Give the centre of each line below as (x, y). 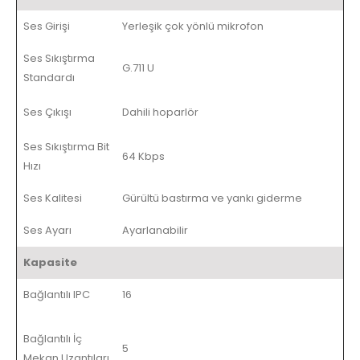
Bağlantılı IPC (57, 294)
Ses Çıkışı (47, 112)
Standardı (49, 77)
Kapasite (50, 262)
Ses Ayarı (47, 230)
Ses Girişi (47, 26)
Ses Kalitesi (53, 198)
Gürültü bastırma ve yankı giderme (212, 198)
